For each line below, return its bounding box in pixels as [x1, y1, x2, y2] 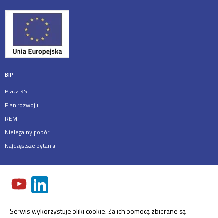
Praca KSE [5, 87, 31, 96]
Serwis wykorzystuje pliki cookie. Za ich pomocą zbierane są [10, 206, 186, 217]
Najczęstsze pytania [5, 141, 55, 151]
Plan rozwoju [5, 100, 38, 110]
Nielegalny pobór [5, 127, 49, 137]
